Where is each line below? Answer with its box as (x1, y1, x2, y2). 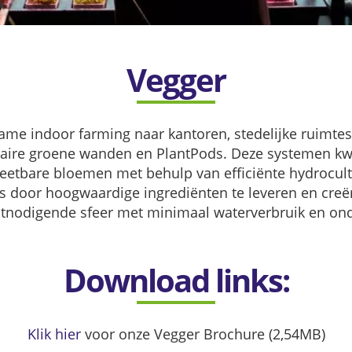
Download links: (63, 258, 289, 302)
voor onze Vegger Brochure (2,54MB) (80, 324, 325, 343)
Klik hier (27, 324, 81, 343)
